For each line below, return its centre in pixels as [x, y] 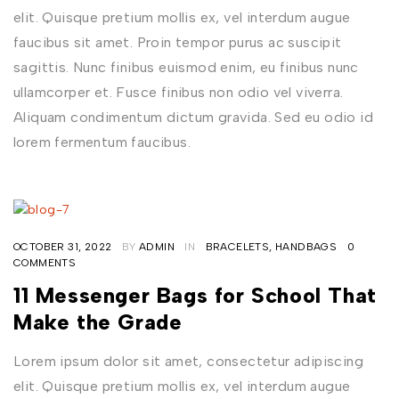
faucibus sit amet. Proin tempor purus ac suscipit [178, 43]
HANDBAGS [306, 247]
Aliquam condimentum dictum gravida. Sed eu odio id [193, 118]
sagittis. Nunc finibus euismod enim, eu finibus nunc [186, 68]
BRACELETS [237, 247]
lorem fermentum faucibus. [102, 142]
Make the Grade [98, 322]
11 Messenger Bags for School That [195, 296]
